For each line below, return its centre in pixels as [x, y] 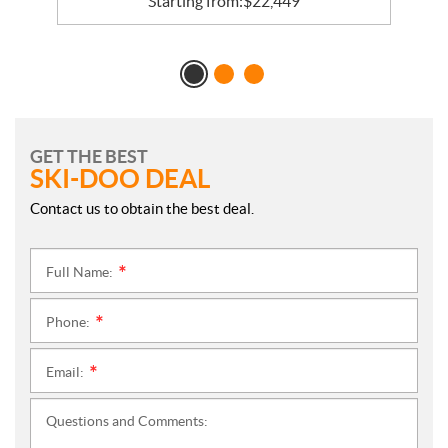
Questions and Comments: [127, 421]
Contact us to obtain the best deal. [142, 209]
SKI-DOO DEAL [120, 179]
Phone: [69, 322]
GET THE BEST [89, 157]
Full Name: [81, 272]
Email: [66, 372]
